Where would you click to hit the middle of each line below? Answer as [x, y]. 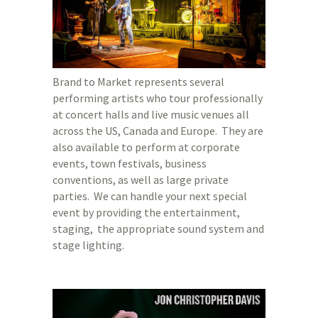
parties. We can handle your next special [150, 196]
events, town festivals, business [130, 163]
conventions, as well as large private [141, 180]
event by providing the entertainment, [146, 212]
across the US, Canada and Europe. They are [158, 131]
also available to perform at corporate [146, 147]
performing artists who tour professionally [158, 98]
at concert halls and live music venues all [151, 114]
